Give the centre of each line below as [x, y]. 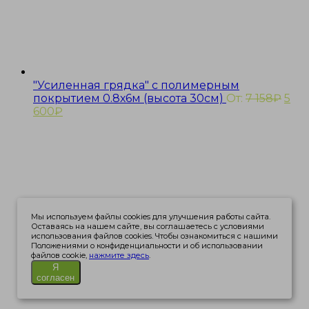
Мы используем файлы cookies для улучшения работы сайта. [150, 217]
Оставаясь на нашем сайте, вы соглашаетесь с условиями [147, 226]
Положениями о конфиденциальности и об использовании [147, 246]
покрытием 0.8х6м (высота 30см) [130, 98]
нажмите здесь [119, 255]
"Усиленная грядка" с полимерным [136, 85]
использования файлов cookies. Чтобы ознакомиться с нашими [154, 236]
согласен [56, 278]
